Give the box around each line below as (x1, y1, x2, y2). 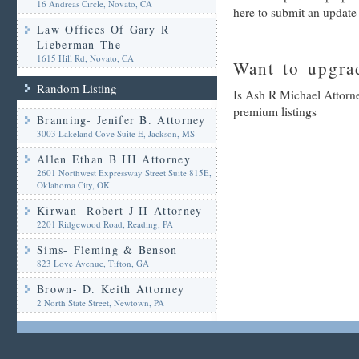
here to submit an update (233, 4, 357, 20)
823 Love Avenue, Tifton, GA (37, 257, 149, 269)
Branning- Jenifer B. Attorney (37, 112, 206, 127)
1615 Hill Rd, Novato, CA (37, 52, 134, 64)
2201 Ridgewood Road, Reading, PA (37, 218, 173, 230)
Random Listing (37, 80, 117, 96)
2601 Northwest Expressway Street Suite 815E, (37, 167, 212, 179)
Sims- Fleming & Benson (37, 242, 178, 257)
